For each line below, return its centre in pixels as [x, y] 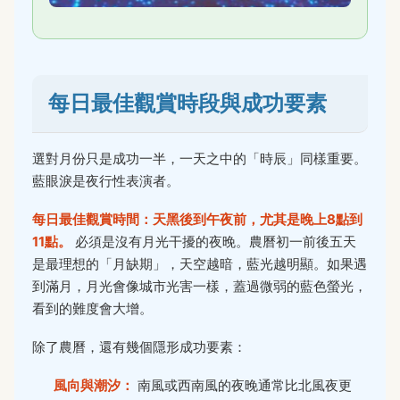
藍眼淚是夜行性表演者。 [106, 180]
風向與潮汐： [94, 385]
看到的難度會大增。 [92, 308]
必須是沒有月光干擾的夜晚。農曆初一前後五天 [214, 241]
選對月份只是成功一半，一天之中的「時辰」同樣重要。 [200, 158]
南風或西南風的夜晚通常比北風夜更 [243, 385]
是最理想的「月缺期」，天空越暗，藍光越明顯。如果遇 [200, 263]
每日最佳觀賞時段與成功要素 [187, 103]
